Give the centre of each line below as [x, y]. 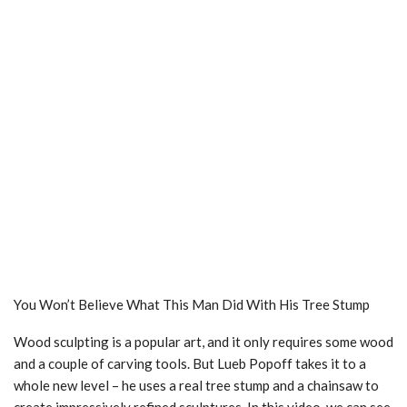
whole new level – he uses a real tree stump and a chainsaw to [196, 386]
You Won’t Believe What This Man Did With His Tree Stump [192, 305]
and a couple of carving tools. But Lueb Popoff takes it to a [190, 364]
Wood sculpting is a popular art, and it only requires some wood [203, 342]
